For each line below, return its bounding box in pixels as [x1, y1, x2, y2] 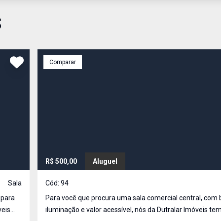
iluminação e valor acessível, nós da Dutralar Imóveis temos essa [45, 206, 135, 214]
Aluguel [92, 157, 117, 165]
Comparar [49, 59, 76, 66]
